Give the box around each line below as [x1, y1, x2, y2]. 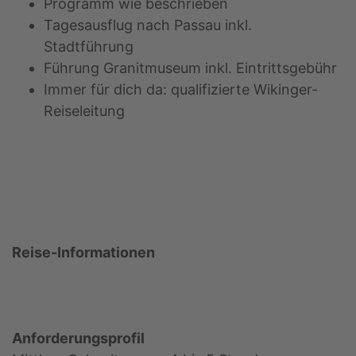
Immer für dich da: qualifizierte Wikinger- [44, 80, 318, 98]
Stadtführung [44, 37, 133, 55]
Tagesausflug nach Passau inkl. [44, 16, 252, 33]
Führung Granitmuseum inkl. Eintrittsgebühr [44, 59, 337, 76]
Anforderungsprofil [12, 329, 145, 346]
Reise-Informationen [12, 243, 155, 261]
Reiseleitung [44, 102, 125, 119]
